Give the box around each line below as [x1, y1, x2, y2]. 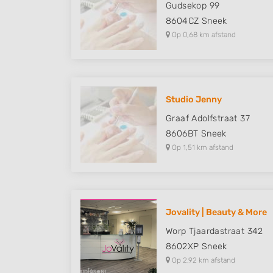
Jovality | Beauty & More [166, 207, 267, 218]
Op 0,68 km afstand [170, 30, 236, 39]
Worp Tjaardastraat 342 [166, 226, 263, 236]
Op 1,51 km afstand [170, 143, 233, 152]
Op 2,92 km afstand [170, 256, 235, 264]
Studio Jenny [166, 94, 222, 105]
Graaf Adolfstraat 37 [166, 113, 250, 124]
